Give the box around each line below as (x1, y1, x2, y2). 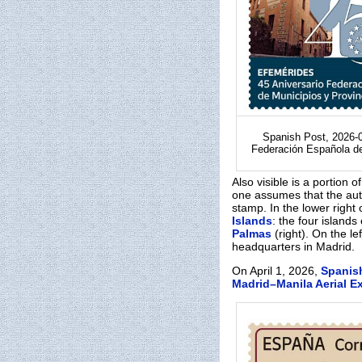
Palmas (232, 226, 271, 240)
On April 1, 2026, (232, 264, 321, 278)
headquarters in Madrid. (232, 239, 355, 253)
